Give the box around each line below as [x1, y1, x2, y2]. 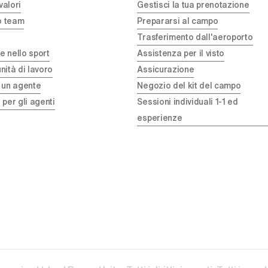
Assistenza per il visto [137, 49, 225, 58]
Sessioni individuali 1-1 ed [137, 98, 238, 106]
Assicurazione [137, 65, 194, 74]
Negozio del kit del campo [137, 81, 241, 90]
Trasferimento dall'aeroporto [137, 33, 253, 42]
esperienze [137, 114, 182, 123]
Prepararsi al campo [137, 17, 218, 26]
